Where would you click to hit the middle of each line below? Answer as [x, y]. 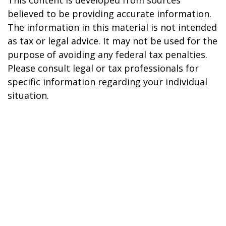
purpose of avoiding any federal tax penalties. [107, 54]
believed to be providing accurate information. [109, 14]
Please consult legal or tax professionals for [103, 68]
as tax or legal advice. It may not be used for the [112, 41]
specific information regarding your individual [107, 82]
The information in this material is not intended [112, 27]
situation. [28, 95]
